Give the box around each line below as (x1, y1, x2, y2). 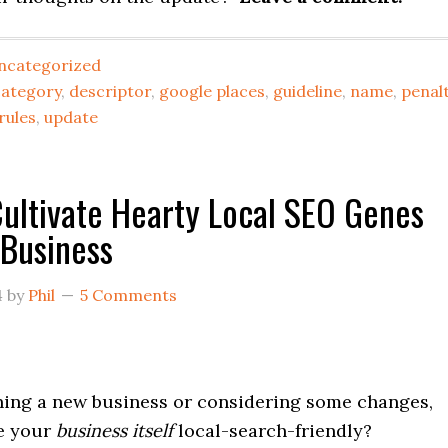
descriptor (69, 81, 151, 101)
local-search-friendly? (173, 419, 372, 442)
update (44, 107, 98, 127)
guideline (273, 81, 342, 101)
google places (159, 81, 265, 101)
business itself (56, 419, 173, 442)
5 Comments (80, 285, 177, 305)
